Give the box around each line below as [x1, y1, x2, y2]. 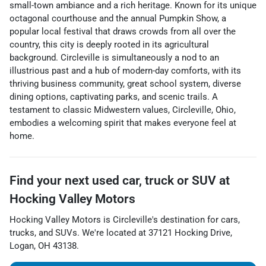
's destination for [152, 214, 218, 225]
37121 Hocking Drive [148, 227, 230, 238]
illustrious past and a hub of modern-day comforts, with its [9, 65, 241, 76]
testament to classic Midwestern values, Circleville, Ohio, [9, 104, 236, 115]
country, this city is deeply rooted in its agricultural [9, 39, 209, 50]
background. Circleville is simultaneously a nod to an [9, 52, 219, 63]
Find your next [9, 173, 92, 188]
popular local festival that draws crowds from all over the [9, 26, 236, 37]
